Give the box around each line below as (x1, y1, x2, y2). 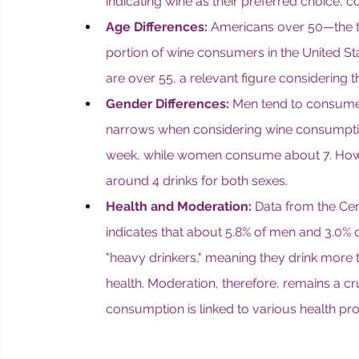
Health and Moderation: (106, 199, 252, 214)
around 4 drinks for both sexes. (106, 173, 288, 188)
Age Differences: (106, 19, 208, 34)
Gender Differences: (106, 96, 229, 111)
